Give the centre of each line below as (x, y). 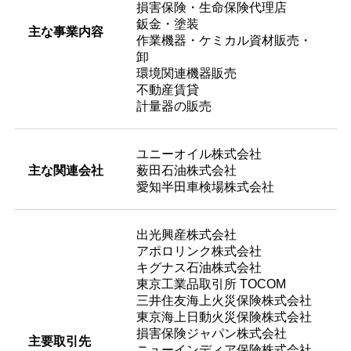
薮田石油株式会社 (186, 170)
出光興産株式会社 (186, 234)
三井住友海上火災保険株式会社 (224, 300)
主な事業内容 (65, 31)
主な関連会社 (65, 170)
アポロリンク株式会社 (199, 251)
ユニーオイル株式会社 (199, 154)
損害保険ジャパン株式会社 (211, 333)
